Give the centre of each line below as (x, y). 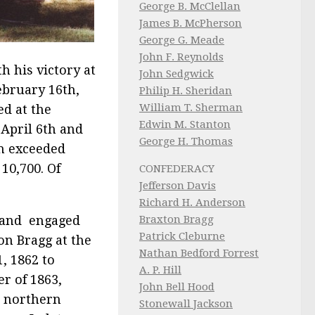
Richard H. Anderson (192, 202)
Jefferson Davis (178, 186)
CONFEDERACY (177, 169)
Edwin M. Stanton (185, 124)
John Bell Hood (177, 287)
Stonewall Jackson (186, 304)
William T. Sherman (191, 108)
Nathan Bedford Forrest (199, 253)
